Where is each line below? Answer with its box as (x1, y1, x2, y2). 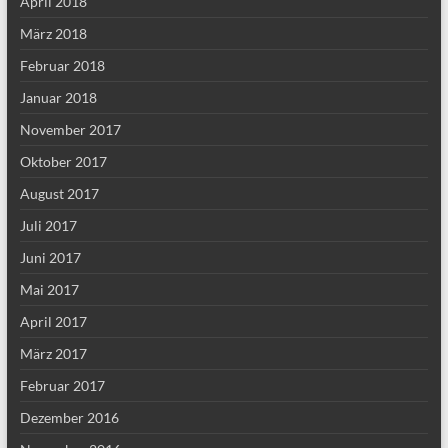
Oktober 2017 (19, 153, 107, 170)
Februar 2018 (19, 57, 105, 74)
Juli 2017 (19, 217, 77, 234)
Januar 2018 (19, 89, 97, 106)
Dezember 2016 (19, 409, 119, 426)
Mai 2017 (19, 281, 79, 298)
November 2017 (19, 121, 121, 138)
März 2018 (19, 25, 87, 42)
